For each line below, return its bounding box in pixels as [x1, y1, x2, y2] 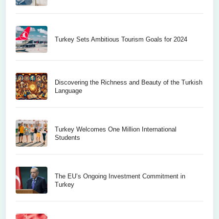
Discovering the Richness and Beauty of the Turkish [55, 78, 202, 86]
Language [55, 87, 82, 94]
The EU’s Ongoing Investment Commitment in [55, 172, 185, 180]
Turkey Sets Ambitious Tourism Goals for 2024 [55, 36, 188, 43]
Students [55, 133, 80, 141]
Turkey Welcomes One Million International [55, 125, 176, 133]
